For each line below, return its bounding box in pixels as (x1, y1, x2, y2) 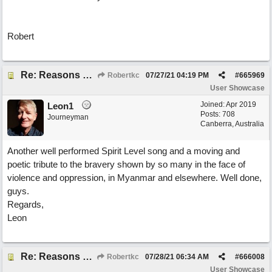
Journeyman (47, 113, 89, 121)
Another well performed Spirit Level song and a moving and (7, 146, 240, 156)
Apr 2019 (226, 100, 256, 109)
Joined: (200, 100, 226, 109)
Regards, (7, 199, 44, 209)
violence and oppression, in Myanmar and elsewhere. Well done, (7, 172, 262, 183)
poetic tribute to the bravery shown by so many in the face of (7, 159, 245, 169)
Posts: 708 (200, 110, 235, 118)
